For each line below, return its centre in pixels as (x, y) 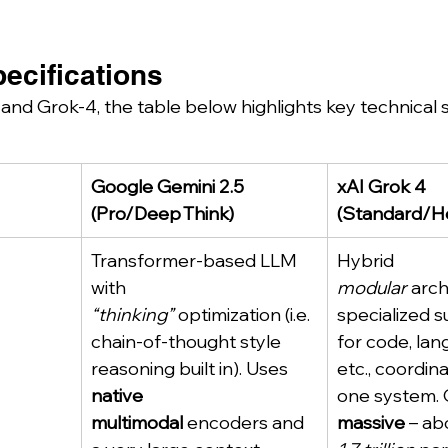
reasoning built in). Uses (191, 368)
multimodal (137, 422)
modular (372, 287)
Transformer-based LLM (196, 260)
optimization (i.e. (244, 314)
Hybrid (367, 260)
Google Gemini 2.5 (169, 186)
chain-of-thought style (188, 341)
